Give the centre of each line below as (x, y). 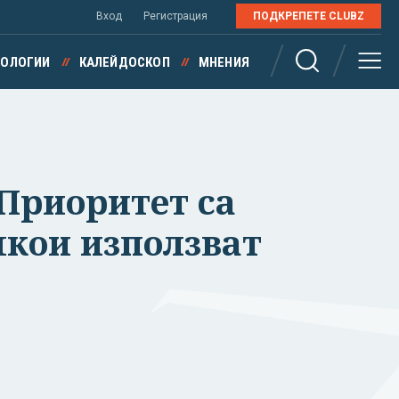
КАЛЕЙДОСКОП (124, 62)
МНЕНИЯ (224, 62)
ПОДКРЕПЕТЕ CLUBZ (309, 16)
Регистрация (175, 16)
